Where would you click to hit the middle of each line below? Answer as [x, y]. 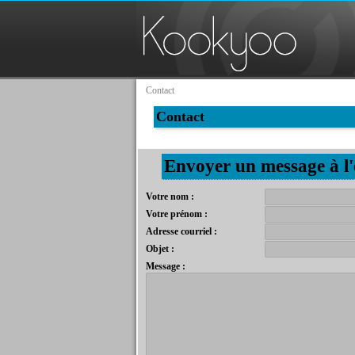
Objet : [160, 249]
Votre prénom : [177, 214]
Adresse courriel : [181, 231]
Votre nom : [170, 197]
